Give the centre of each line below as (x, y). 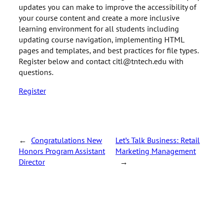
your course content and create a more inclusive (99, 17)
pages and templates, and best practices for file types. (109, 50)
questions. (36, 72)
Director (32, 161)
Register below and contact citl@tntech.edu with (101, 61)
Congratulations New (67, 140)
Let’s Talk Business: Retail (158, 140)
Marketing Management (156, 150)
